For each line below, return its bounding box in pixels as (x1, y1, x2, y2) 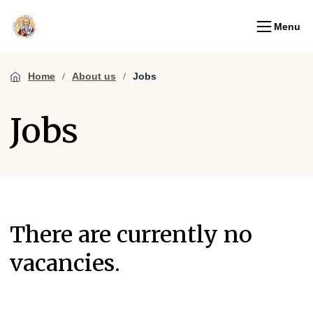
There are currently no (10, 221, 252, 249)
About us (72, 71, 116, 82)
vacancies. (10, 249, 120, 277)
